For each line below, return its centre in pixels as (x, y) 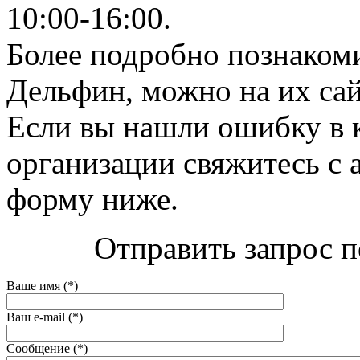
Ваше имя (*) (42, 285)
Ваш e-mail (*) (45, 317)
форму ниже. (92, 198)
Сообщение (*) (47, 348)
